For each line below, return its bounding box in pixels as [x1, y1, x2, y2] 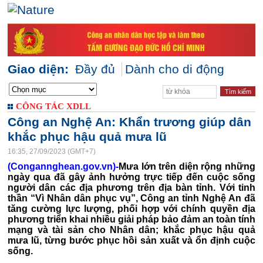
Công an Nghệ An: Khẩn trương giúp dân [8, 115, 251, 129]
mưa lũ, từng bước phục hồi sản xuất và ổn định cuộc [8, 235, 255, 245]
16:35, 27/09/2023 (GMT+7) [8, 147, 96, 156]
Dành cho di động [125, 62, 224, 76]
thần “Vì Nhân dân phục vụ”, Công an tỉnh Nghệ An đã [8, 193, 255, 203]
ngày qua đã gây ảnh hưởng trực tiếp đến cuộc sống [8, 172, 255, 182]
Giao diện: [8, 62, 69, 76]
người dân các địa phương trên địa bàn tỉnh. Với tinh [8, 183, 255, 193]
